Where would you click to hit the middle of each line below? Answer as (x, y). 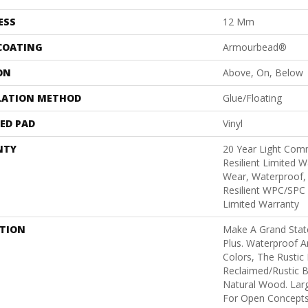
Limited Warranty (261, 203)
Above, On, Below (263, 72)
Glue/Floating (252, 98)
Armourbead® (255, 47)
